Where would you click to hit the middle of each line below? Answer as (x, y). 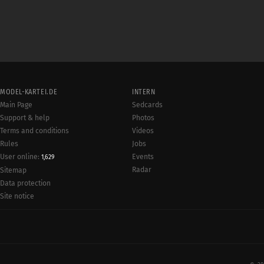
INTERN (144, 92)
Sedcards (147, 105)
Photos (143, 118)
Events (143, 157)
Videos (143, 131)
